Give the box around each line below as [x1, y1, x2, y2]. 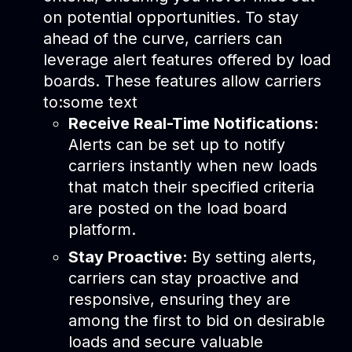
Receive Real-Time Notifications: [68, 113, 319, 133]
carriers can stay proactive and [68, 268, 299, 288]
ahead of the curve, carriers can [43, 28, 283, 48]
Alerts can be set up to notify [68, 134, 285, 154]
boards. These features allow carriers [43, 71, 322, 90]
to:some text [43, 92, 138, 112]
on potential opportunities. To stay [43, 7, 299, 27]
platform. [68, 219, 136, 239]
